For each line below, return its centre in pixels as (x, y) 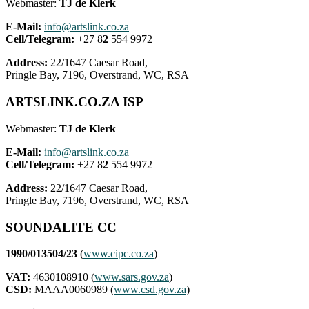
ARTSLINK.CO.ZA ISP (74, 102)
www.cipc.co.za (119, 254)
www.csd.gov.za (150, 290)
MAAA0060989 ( (73, 290)
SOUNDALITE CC (61, 227)
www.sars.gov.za (132, 277)
